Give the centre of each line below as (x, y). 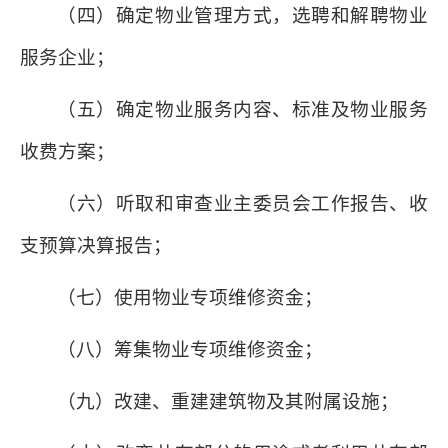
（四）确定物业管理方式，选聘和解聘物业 (242, 15)
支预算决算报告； (96, 245)
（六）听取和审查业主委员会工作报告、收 (242, 203)
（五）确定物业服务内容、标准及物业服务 (242, 109)
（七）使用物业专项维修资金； (190, 297)
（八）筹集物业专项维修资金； (190, 349)
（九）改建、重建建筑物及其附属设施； (228, 401)
